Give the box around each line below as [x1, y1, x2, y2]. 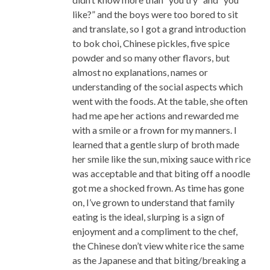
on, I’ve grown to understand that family [72, 196, 234, 209]
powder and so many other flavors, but [72, 52, 230, 64]
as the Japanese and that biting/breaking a [72, 254, 246, 266]
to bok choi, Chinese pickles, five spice [72, 37, 230, 49]
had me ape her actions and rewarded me [72, 110, 239, 122]
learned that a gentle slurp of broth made [72, 139, 239, 151]
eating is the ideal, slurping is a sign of [72, 211, 225, 223]
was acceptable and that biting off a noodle [72, 168, 250, 180]
